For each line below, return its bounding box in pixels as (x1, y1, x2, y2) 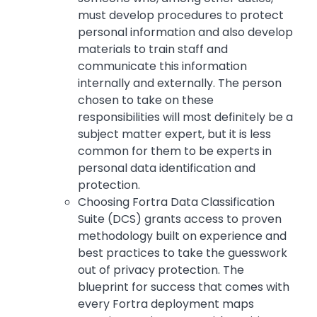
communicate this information (78, 58, 247, 75)
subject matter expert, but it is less (78, 126, 271, 143)
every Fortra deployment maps (78, 296, 254, 313)
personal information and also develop (78, 24, 293, 41)
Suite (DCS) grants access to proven (78, 211, 282, 228)
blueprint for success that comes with (78, 279, 289, 296)
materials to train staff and (78, 41, 228, 58)
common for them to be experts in (78, 143, 272, 160)
